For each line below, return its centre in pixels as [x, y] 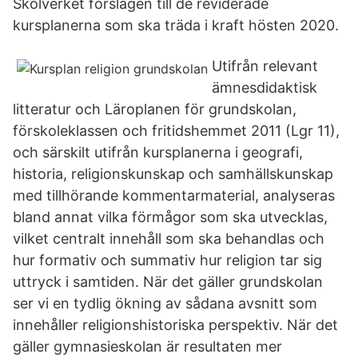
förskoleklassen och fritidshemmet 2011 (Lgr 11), [176, 131]
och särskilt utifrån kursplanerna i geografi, [158, 152]
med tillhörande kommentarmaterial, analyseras [174, 195]
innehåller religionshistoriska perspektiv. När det [175, 325]
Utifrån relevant [265, 66]
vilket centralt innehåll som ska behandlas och [169, 239]
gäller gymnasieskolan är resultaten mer [147, 346]
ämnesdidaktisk [265, 88]
